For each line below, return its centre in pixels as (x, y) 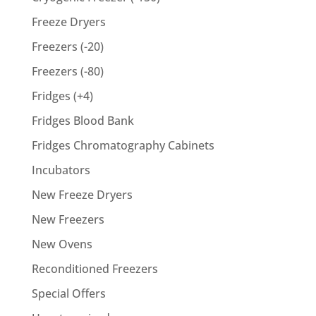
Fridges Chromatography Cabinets (123, 145)
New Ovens (62, 244)
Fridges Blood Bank (83, 120)
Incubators (61, 170)
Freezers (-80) (67, 71)
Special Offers (68, 293)
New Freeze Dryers (82, 194)
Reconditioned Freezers (95, 268)
